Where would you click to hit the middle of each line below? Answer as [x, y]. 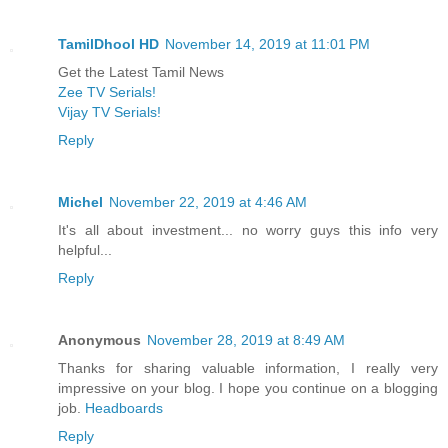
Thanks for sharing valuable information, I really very [248, 367]
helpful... [85, 249]
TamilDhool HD [108, 43]
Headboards [124, 407]
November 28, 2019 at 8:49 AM [246, 339]
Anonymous [99, 339]
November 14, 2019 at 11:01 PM [267, 43]
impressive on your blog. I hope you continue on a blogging [248, 387]
